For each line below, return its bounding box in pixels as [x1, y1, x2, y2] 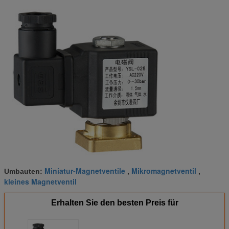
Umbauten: [4, 167, 44, 176]
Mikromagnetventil [131, 166, 196, 176]
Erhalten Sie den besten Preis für [51, 198, 178, 208]
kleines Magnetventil [4, 176, 77, 187]
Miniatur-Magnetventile [44, 166, 125, 176]
